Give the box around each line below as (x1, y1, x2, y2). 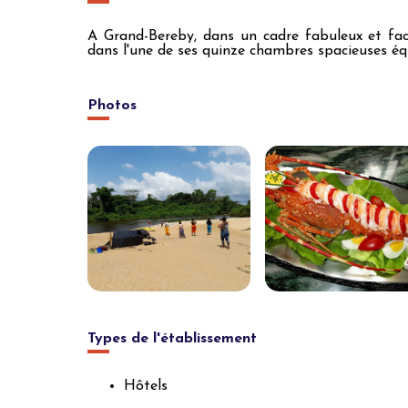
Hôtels (124, 379, 168, 393)
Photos (87, 98, 137, 113)
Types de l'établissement (87, 331, 257, 346)
